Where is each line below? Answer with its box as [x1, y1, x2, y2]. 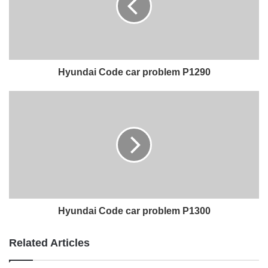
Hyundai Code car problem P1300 [57, 205, 211, 216]
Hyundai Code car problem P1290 [57, 66, 211, 77]
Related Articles [9, 236, 90, 249]
